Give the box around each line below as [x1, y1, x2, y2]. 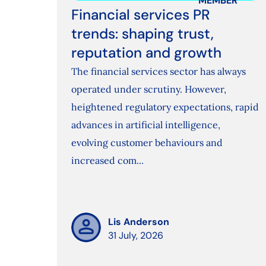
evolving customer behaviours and [71, 137, 223, 149]
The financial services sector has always [71, 65, 246, 78]
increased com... [71, 154, 144, 167]
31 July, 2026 [107, 229, 163, 242]
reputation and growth [71, 43, 221, 62]
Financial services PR [71, 5, 210, 24]
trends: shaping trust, [71, 24, 214, 43]
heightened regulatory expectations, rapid [71, 101, 259, 113]
